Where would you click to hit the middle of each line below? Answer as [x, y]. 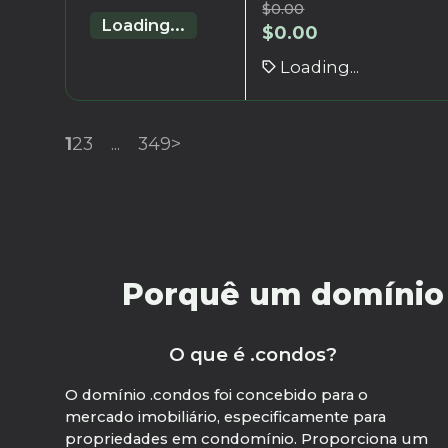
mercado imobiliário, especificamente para [226, 417]
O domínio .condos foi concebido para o [217, 395]
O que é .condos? [252, 355]
